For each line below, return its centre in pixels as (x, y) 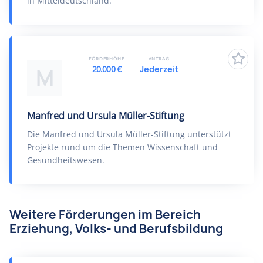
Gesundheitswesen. (66, 160)
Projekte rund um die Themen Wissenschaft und (122, 147)
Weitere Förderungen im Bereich (105, 215)
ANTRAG (159, 58)
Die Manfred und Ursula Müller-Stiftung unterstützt (129, 134)
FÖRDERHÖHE (107, 58)
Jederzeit (159, 69)
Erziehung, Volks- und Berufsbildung (116, 229)
